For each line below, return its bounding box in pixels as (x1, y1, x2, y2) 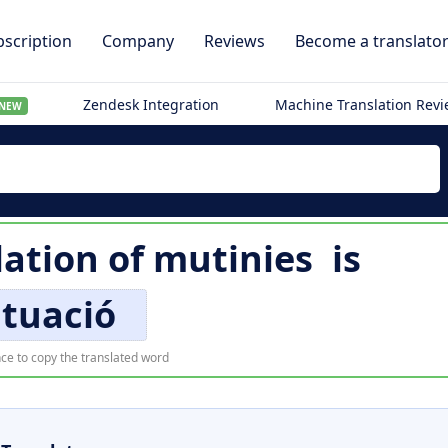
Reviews (204, 30, 265, 52)
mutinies (152, 234, 313, 283)
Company (102, 30, 174, 52)
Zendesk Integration (83, 95, 220, 114)
